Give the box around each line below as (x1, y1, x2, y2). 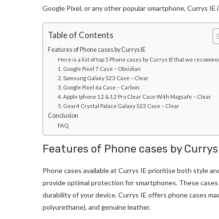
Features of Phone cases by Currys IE (48, 46, 146, 54)
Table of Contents (48, 30, 113, 41)
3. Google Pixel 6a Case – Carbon (57, 84, 139, 91)
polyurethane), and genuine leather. (43, 203, 152, 212)
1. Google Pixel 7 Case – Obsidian (57, 66, 141, 72)
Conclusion (48, 112, 78, 120)
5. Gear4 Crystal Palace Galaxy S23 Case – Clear (57, 103, 179, 109)
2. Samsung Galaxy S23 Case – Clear (57, 75, 149, 82)
